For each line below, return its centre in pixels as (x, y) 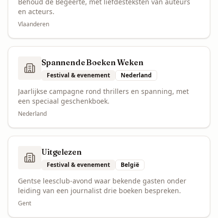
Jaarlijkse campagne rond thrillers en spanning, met (103, 91)
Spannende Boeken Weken (92, 62)
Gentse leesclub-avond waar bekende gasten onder (102, 181)
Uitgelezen (62, 152)
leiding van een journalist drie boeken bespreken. (100, 191)
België (130, 165)
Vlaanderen (34, 24)
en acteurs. (36, 11)
